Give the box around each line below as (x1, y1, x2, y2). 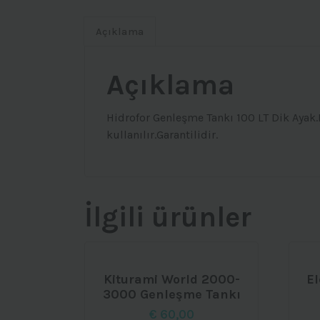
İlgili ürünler (84, 200, 251, 234)
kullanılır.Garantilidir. (106, 128, 218, 142)
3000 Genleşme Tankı (102, 286, 241, 303)
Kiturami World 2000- (103, 271, 240, 288)
